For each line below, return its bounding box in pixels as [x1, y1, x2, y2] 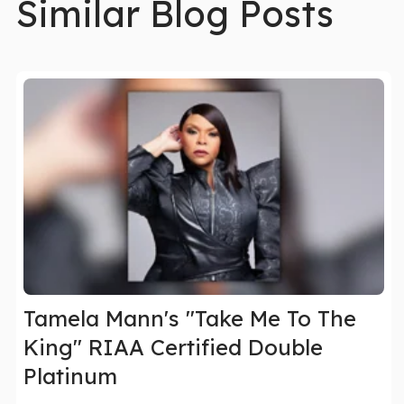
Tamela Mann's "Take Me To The [23, 305, 356, 333]
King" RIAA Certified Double [23, 334, 323, 362]
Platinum [23, 363, 117, 390]
